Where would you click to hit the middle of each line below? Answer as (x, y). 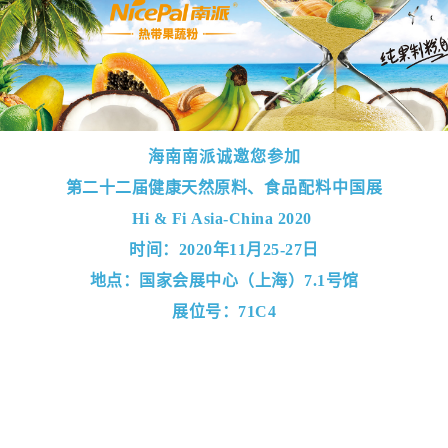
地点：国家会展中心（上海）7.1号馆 (224, 280)
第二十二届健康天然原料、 (164, 187)
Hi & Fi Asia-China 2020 (224, 218)
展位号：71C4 (224, 311)
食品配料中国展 (323, 187)
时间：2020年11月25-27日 (224, 249)
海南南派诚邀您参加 (224, 156)
